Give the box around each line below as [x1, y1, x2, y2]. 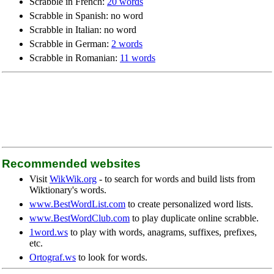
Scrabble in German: [29, 39, 111, 49]
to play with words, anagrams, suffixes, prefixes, [68, 227, 257, 237]
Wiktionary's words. [29, 185, 106, 195]
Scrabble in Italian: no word [29, 24, 136, 35]
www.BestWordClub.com [29, 213, 130, 223]
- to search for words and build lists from [97, 174, 255, 184]
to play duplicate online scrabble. [130, 213, 259, 223]
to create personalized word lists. [125, 199, 253, 209]
